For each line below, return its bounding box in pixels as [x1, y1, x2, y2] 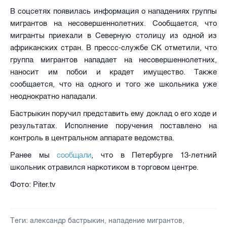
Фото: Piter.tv [10, 179, 56, 189]
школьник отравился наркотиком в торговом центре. [10, 162, 199, 172]
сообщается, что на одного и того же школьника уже [10, 79, 217, 89]
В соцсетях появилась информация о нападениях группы [10, 6, 217, 16]
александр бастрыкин [30, 216, 104, 225]
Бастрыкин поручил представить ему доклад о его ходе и [10, 108, 217, 118]
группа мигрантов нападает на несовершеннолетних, [10, 55, 217, 64]
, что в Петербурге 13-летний [91, 150, 217, 160]
